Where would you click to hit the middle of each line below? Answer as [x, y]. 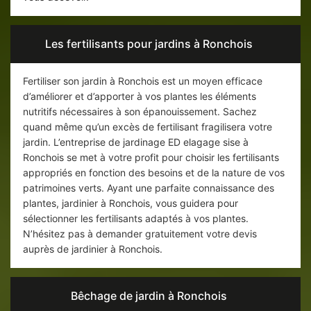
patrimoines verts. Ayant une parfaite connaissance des [149, 188]
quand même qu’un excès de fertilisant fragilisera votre [148, 127]
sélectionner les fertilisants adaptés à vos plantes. [136, 219]
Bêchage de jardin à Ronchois [149, 296]
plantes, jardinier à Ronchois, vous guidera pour [131, 203]
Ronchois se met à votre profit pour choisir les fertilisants [151, 158]
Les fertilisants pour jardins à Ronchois [149, 44]
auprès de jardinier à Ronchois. [93, 249]
